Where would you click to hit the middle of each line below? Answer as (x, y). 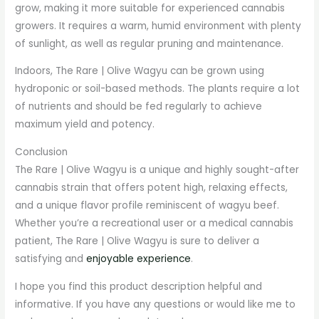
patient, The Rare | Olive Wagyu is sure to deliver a (137, 241)
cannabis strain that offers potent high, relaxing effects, (152, 188)
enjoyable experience (139, 259)
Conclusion (42, 152)
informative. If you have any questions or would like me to (156, 304)
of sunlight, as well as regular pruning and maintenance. (150, 43)
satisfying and (51, 259)
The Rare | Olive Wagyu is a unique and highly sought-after (157, 170)
